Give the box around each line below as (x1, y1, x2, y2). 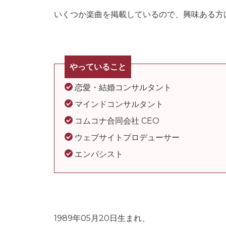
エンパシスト (73, 149, 123, 159)
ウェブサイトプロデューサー (73, 133, 180, 143)
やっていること (70, 62, 126, 72)
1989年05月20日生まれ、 (54, 213, 150, 223)
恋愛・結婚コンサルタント (73, 83, 172, 93)
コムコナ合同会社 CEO (73, 116, 159, 126)
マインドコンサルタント (73, 99, 163, 109)
